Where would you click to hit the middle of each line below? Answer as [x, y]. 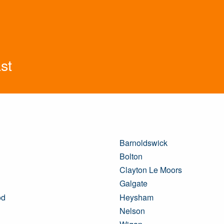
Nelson [132, 210]
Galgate [133, 183]
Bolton [131, 156]
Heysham [136, 197]
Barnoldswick [143, 142]
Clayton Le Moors [151, 170]
